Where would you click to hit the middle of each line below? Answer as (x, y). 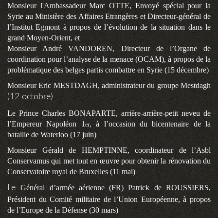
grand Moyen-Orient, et (50, 38)
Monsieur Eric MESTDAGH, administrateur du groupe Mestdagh (109, 86)
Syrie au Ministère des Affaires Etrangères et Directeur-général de (109, 17)
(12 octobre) (30, 97)
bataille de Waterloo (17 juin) (52, 135)
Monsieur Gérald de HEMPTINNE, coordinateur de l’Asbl (109, 150)
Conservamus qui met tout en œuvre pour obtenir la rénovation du (109, 161)
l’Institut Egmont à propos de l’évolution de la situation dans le (109, 27)
